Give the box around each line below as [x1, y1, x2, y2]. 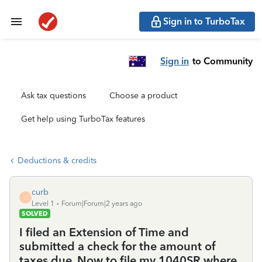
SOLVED [22, 209, 48, 218]
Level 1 [32, 199, 54, 208]
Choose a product [109, 91, 177, 101]
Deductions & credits [18, 156, 96, 166]
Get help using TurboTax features [21, 114, 145, 124]
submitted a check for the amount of [19, 239, 215, 253]
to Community [192, 55, 253, 67]
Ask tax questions [21, 91, 86, 101]
